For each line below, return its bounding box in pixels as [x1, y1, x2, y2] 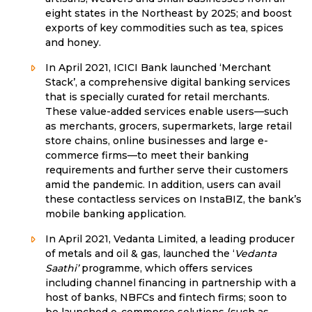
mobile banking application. [45, 208, 186, 221]
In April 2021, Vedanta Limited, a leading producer [45, 233, 295, 246]
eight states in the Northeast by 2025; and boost [45, 7, 292, 20]
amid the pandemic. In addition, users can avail [45, 178, 281, 192]
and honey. [45, 36, 101, 49]
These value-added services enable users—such [45, 105, 288, 118]
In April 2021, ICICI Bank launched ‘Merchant [45, 61, 271, 75]
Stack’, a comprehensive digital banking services [45, 76, 290, 89]
